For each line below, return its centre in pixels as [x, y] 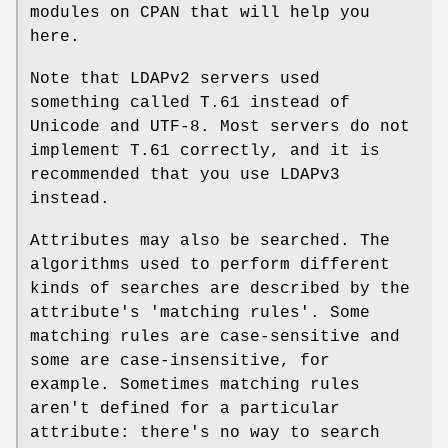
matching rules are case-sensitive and [215, 336]
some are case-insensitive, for [180, 360]
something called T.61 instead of [190, 102]
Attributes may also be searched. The [210, 240]
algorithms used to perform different [210, 264]
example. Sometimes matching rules [195, 384]
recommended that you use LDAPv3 [185, 174]
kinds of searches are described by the [220, 288]
